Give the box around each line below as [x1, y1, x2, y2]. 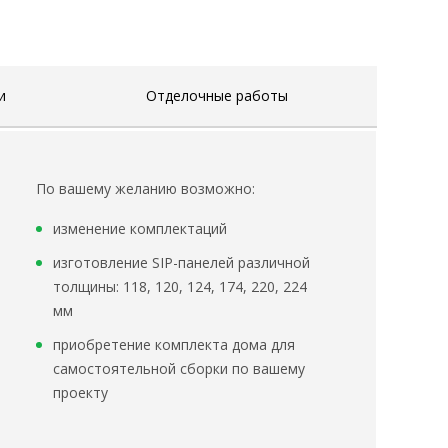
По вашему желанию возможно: [36, 179, 255, 199]
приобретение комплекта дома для [53, 335, 295, 355]
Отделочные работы [145, 86, 288, 106]
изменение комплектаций [53, 219, 227, 239]
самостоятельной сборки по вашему [53, 359, 305, 379]
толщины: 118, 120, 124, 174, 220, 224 [53, 277, 307, 297]
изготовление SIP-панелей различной [53, 253, 310, 273]
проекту [53, 383, 108, 403]
